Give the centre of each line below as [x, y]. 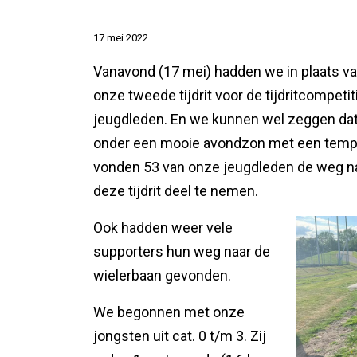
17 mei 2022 [121, 38]
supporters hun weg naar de [182, 251]
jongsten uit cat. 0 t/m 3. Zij [180, 336]
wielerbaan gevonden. [162, 275]
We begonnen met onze [169, 312]
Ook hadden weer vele [163, 228]
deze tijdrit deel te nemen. [176, 191]
